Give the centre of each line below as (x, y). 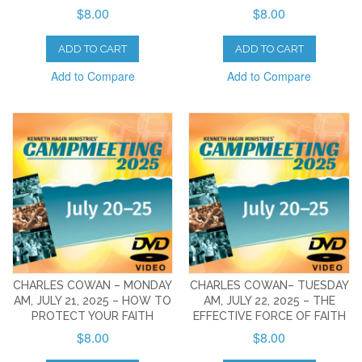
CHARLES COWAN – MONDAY (93, 285)
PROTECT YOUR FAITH (93, 316)
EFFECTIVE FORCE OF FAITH (269, 316)
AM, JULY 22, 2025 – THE (269, 300)
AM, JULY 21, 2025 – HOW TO (93, 300)
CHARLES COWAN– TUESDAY (269, 285)
